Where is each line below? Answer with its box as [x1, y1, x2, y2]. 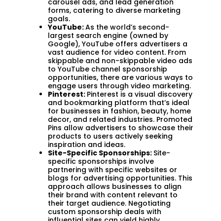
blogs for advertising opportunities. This [48, 173, 192, 183]
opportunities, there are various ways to [48, 72, 193, 82]
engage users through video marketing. [48, 80, 191, 91]
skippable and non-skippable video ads [48, 55, 192, 66]
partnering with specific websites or [48, 164, 177, 175]
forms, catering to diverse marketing [48, 5, 181, 15]
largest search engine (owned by [48, 30, 168, 40]
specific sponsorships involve [48, 156, 154, 166]
